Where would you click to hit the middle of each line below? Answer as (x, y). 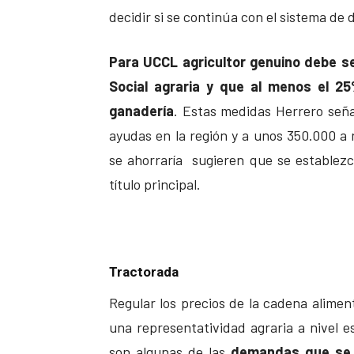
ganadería (141, 111)
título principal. (155, 185)
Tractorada (144, 272)
